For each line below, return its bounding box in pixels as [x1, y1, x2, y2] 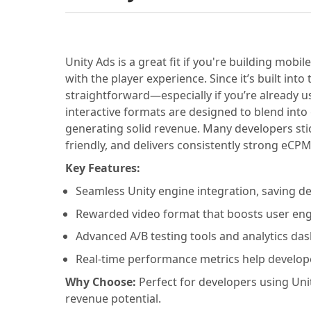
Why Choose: [65, 274, 139, 289]
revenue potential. [65, 290, 161, 306]
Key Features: [65, 160, 140, 176]
